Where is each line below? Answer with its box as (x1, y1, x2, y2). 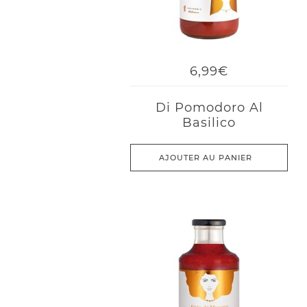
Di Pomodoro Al (155, 100, 263, 115)
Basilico (182, 115, 236, 130)
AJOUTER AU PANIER (159, 153, 253, 162)
